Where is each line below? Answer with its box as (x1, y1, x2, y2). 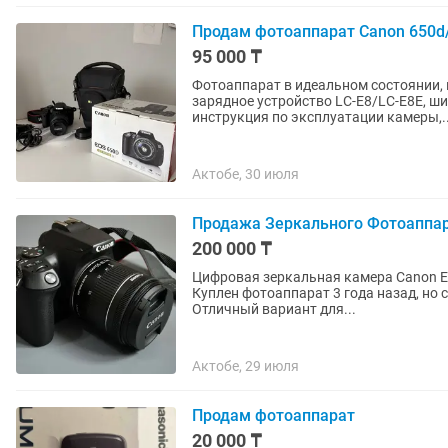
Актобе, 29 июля (192, 358, 299, 374)
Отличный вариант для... (192, 301, 356, 317)
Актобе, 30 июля (192, 166, 299, 182)
